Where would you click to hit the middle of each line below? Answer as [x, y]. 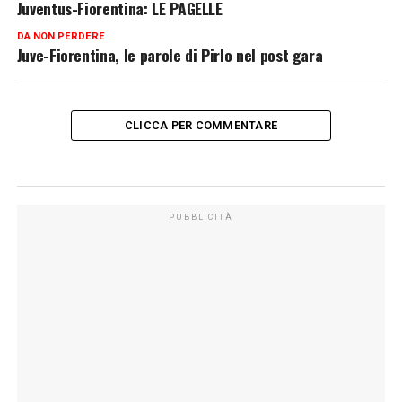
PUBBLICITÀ [201, 218]
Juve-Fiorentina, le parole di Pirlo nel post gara [170, 55]
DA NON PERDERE [61, 37]
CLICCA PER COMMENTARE [201, 126]
